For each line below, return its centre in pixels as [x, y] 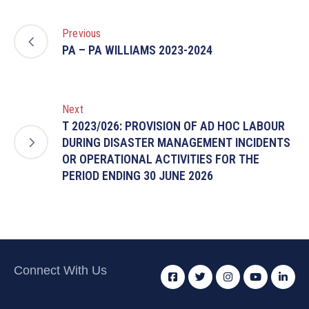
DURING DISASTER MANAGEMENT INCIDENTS [176, 142]
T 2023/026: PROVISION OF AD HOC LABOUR [173, 126]
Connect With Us [60, 270]
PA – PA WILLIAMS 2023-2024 [137, 50]
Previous [82, 33]
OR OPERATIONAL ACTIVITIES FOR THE [161, 159]
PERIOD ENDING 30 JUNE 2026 [138, 175]
